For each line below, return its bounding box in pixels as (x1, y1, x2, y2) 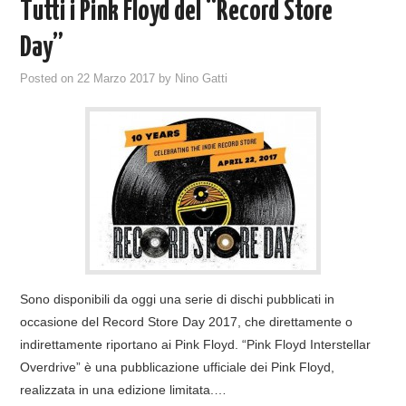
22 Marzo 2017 (77, 72, 156, 85)
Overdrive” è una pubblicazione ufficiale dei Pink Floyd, (20, 359, 335, 374)
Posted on (20, 72, 78, 85)
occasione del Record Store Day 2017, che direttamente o (20, 314, 353, 329)
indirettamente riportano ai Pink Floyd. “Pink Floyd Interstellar (20, 336, 372, 352)
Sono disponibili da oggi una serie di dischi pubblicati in (20, 291, 335, 306)
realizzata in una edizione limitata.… (20, 382, 227, 397)
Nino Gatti (175, 72, 228, 85)
